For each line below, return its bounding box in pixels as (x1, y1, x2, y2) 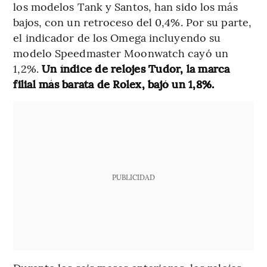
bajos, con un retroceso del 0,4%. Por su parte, (13, 14, 252, 30)
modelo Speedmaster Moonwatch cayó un (13, 45, 228, 61)
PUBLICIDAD (111, 172, 155, 182)
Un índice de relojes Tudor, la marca (42, 61, 230, 76)
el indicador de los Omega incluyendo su (13, 30, 221, 45)
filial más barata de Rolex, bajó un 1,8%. (13, 76, 215, 92)
